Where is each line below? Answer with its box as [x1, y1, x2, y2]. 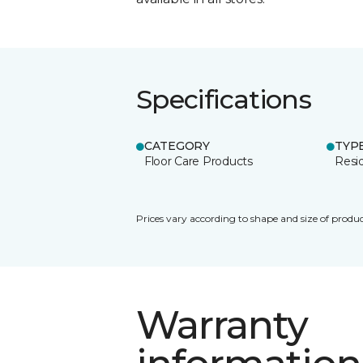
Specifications [136, 83, 312, 115]
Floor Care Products [144, 153, 253, 169]
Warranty [136, 301, 309, 348]
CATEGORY [144, 138, 210, 153]
